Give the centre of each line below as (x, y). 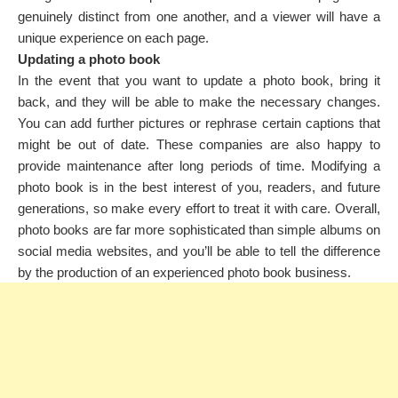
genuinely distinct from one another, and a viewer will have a (199, 16)
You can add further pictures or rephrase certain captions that (199, 123)
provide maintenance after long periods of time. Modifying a (199, 166)
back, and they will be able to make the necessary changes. (199, 102)
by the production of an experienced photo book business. (184, 272)
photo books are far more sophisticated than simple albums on (199, 230)
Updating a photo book (89, 59)
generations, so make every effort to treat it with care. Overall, (199, 208)
